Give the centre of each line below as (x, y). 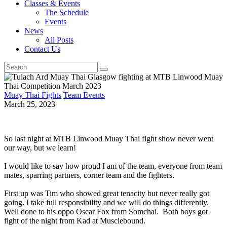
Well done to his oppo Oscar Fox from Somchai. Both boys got (106, 211)
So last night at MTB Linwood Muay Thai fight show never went (109, 138)
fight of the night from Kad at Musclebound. (75, 220)
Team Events (84, 95)
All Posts (59, 40)
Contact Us (42, 49)
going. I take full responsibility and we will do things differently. (106, 202)
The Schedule (67, 12)
